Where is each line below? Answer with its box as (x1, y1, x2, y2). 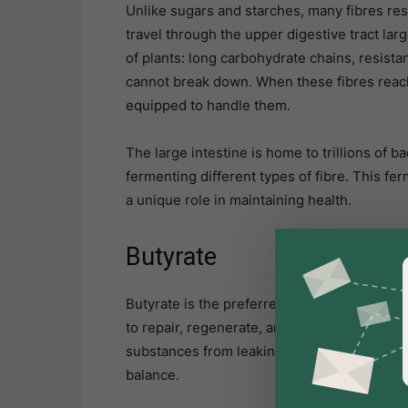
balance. (126, 366, 179, 384)
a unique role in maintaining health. (126, 191, 352, 209)
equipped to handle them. (126, 97, 291, 115)
